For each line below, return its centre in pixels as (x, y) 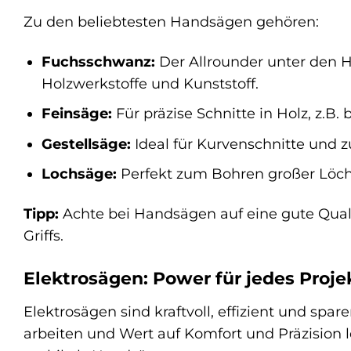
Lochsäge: (79, 174)
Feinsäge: (76, 114)
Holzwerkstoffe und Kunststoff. (150, 83)
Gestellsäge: (86, 143)
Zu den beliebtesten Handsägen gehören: (171, 21)
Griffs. (43, 236)
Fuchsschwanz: (98, 61)
